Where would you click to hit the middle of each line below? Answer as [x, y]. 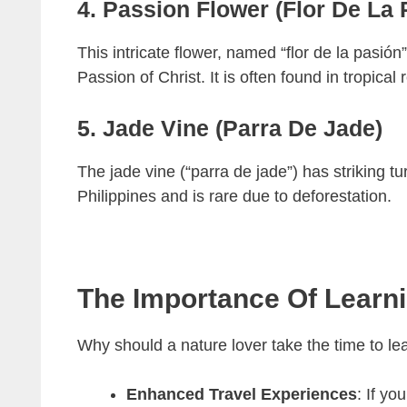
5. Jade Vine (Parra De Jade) [229, 129]
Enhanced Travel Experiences [241, 395]
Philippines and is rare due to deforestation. [234, 197]
